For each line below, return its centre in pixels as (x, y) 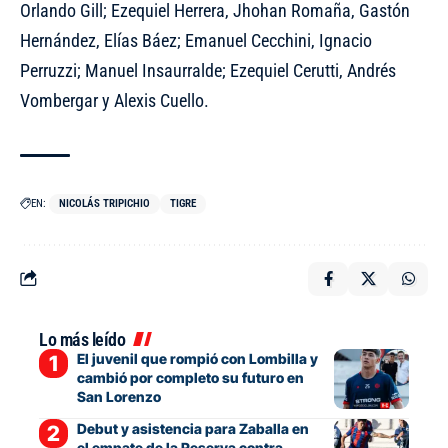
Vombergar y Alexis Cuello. (114, 100)
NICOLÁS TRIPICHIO (104, 203)
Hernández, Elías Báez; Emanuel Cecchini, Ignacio (196, 40)
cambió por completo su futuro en (190, 377)
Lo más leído (82, 339)
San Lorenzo (118, 396)
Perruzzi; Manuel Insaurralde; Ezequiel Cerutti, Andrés (208, 70)
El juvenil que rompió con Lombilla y (197, 358)
